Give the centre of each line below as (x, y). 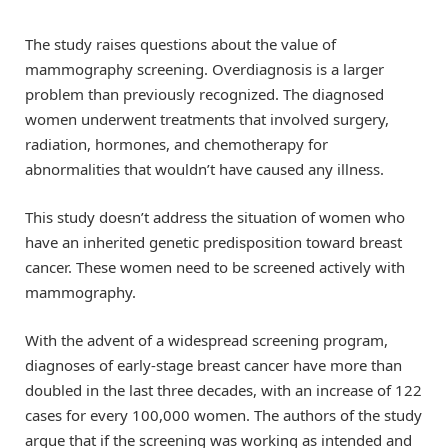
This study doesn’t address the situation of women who (215, 217)
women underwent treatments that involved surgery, (207, 119)
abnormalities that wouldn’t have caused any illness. (204, 169)
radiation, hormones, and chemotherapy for (176, 144)
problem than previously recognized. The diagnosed (204, 94)
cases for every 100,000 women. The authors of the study (223, 415)
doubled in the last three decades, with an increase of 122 (223, 390)
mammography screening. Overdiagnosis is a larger (204, 69)
